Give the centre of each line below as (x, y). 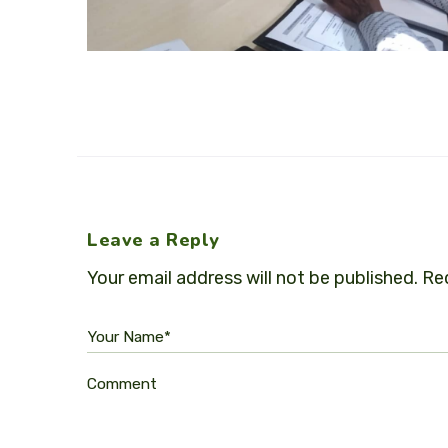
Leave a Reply (153, 240)
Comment (122, 384)
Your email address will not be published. (252, 278)
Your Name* (129, 337)
